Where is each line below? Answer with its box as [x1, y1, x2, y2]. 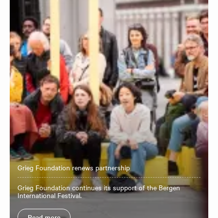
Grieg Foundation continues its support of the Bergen [18, 182, 180, 192]
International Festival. [18, 190, 82, 200]
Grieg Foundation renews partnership [18, 163, 130, 172]
